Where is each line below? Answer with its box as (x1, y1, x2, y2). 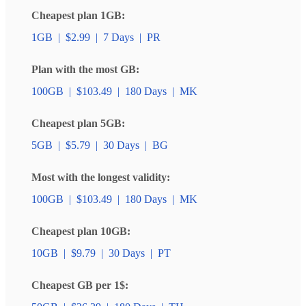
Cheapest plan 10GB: (31, 225, 130, 238)
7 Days (103, 31, 134, 44)
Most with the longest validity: (31, 171, 170, 184)
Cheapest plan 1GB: (31, 10, 125, 22)
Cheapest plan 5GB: (31, 117, 125, 130)
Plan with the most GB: (31, 64, 139, 76)
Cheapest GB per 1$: (31, 279, 128, 292)
